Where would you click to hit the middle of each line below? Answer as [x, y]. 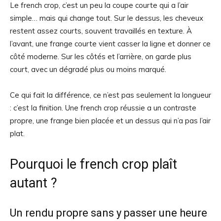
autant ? [34, 183]
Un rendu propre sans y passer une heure [109, 213]
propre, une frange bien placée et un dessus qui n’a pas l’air [110, 121]
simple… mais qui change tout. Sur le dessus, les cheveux [107, 18]
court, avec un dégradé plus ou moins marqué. [88, 69]
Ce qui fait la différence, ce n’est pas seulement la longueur [110, 95]
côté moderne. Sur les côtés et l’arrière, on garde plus [101, 56]
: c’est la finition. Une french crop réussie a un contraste [103, 108]
